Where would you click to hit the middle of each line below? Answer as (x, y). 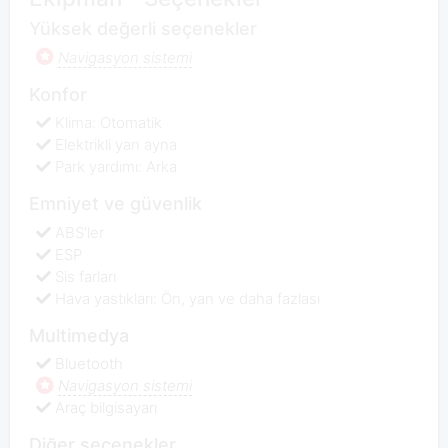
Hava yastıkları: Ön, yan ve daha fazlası (188, 298)
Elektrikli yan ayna (116, 145)
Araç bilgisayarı (106, 408)
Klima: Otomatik (109, 123)
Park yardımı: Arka (116, 167)
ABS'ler (80, 232)
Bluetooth (89, 364)
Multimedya (78, 335)
